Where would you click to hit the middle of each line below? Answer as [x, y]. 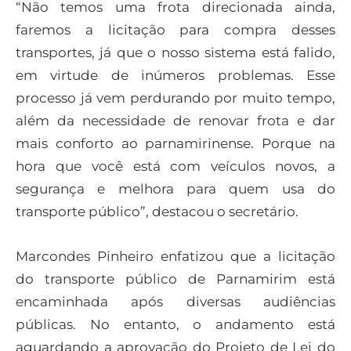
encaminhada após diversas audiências [175, 301]
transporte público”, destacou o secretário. [157, 212]
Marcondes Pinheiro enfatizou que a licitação [175, 256]
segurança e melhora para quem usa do [175, 189]
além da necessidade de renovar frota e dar [175, 121]
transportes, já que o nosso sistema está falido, [175, 53]
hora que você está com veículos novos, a [175, 166]
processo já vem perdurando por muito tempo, [175, 98]
